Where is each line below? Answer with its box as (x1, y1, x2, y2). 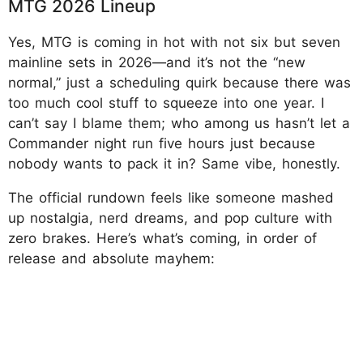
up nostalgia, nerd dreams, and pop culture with (8, 209, 332, 226)
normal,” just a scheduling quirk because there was (8, 74, 351, 91)
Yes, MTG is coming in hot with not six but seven (8, 33, 340, 50)
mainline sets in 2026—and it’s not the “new (8, 53, 305, 70)
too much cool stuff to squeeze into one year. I (8, 94, 324, 111)
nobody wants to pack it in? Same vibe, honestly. (8, 155, 340, 172)
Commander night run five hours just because (8, 135, 315, 152)
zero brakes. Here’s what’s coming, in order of (8, 229, 317, 246)
